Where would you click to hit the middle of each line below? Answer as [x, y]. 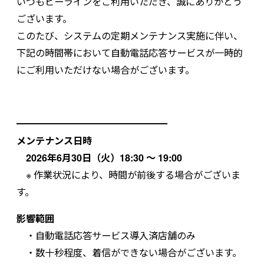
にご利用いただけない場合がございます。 [105, 69]
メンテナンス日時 [54, 140]
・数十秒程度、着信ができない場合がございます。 [129, 253]
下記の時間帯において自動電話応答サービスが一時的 [130, 52]
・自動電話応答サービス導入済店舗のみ [106, 235]
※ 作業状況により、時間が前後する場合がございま [128, 174]
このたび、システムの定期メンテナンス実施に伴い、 [130, 35]
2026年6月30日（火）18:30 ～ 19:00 [104, 157]
